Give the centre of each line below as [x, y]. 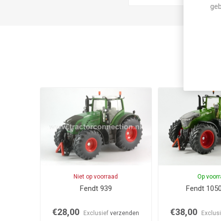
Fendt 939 [96, 188]
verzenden [125, 213]
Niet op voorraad [96, 176]
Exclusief [97, 213]
